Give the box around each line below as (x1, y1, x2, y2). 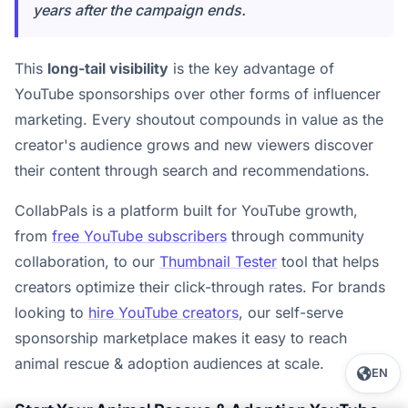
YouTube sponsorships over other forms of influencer (15, 85, 381, 103)
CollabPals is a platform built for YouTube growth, (15, 201, 358, 219)
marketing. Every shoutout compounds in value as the (15, 110, 383, 128)
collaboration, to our (15, 252, 159, 270)
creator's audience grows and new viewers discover (15, 136, 373, 154)
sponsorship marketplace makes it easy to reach (15, 329, 347, 347)
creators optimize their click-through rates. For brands (15, 278, 385, 296)
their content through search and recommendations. (15, 161, 370, 179)
